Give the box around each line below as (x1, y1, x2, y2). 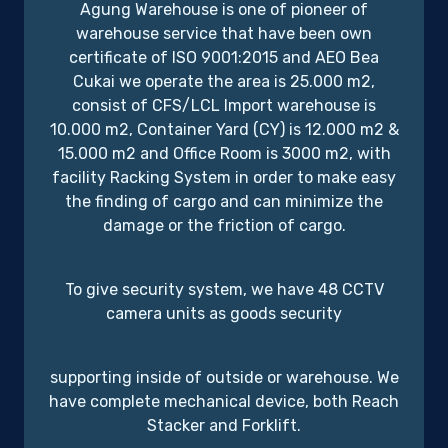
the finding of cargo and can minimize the (65, 192, 383, 212)
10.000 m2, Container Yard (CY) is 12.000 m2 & (49, 120, 399, 140)
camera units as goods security (106, 304, 342, 324)
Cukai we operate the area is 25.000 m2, (73, 72, 375, 92)
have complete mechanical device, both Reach (49, 392, 399, 412)
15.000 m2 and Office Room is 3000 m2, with (57, 144, 391, 164)
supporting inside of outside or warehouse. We (49, 368, 399, 388)
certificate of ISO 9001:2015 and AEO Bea (69, 48, 379, 68)
